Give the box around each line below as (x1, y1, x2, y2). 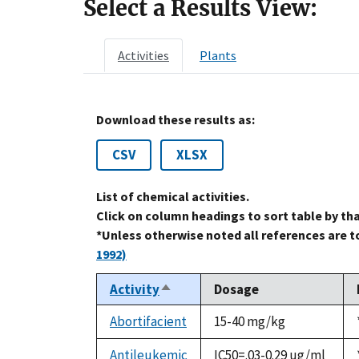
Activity (110, 280, 159, 299)
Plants (200, 47, 236, 64)
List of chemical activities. (96, 188, 249, 205)
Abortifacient (110, 313, 187, 331)
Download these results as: (96, 111, 255, 128)
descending (159, 299, 231, 317)
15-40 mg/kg (214, 313, 285, 331)
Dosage (214, 280, 259, 299)
